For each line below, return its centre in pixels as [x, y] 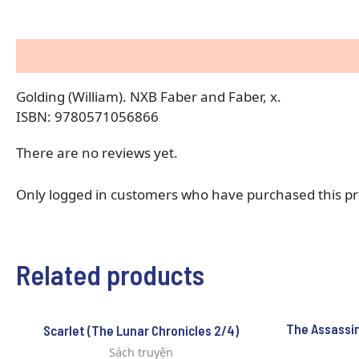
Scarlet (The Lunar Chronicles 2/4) [141, 331]
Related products [110, 275]
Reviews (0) [149, 56]
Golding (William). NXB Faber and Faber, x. [149, 96]
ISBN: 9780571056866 [87, 116]
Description [55, 56]
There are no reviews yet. [97, 152]
